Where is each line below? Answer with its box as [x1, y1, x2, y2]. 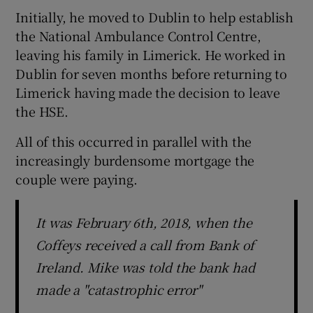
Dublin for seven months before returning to [15, 64, 287, 82]
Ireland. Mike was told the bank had [36, 257, 255, 276]
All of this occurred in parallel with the [15, 131, 252, 150]
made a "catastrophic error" [36, 279, 203, 298]
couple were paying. [15, 169, 138, 188]
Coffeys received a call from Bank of [36, 235, 255, 254]
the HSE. [15, 101, 68, 120]
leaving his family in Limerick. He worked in [15, 45, 286, 64]
